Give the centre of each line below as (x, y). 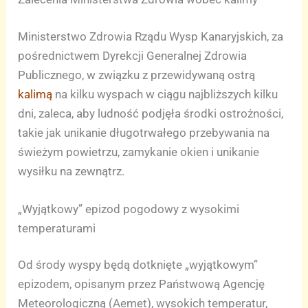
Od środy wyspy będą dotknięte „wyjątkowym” (138, 265)
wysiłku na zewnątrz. (71, 171)
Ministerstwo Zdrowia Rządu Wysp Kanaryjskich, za (151, 36)
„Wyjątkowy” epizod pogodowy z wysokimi (129, 209)
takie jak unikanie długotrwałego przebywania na (144, 132)
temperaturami (57, 228)
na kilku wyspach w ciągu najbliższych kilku (165, 94)
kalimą (35, 94)
